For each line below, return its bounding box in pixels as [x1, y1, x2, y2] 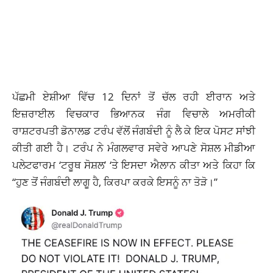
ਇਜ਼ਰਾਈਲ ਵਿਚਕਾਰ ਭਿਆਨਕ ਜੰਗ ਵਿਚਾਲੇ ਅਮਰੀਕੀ [12, 106, 256, 121]
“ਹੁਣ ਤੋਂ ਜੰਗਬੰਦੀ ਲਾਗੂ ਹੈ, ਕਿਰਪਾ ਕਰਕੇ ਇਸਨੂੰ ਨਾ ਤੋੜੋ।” [12, 174, 218, 190]
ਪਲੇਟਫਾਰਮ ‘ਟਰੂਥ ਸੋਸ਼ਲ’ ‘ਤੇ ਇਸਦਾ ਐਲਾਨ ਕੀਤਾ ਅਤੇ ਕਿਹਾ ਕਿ [12, 157, 256, 172]
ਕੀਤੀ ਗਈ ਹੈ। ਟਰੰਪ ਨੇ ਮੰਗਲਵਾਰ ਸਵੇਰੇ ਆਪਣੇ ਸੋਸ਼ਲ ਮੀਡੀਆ [12, 140, 256, 155]
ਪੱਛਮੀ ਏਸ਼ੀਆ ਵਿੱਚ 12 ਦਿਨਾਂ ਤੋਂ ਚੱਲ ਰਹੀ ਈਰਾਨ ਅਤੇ [12, 89, 256, 104]
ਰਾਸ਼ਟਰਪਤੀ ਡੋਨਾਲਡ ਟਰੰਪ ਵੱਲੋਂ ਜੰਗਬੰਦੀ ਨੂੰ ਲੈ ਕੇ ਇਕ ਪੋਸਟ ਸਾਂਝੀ [12, 123, 256, 138]
